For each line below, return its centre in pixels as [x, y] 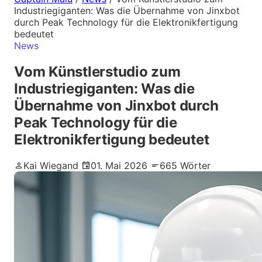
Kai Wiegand [51, 165]
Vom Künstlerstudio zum [97, 71]
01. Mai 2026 [119, 165]
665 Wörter [185, 165]
